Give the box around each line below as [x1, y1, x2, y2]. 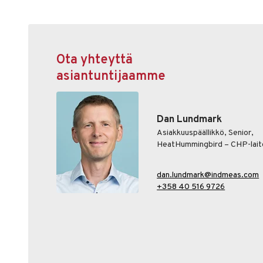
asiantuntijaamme [56, 69, 166, 85]
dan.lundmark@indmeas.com [157, 170, 259, 181]
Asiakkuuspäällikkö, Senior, [157, 128, 254, 139]
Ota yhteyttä [56, 52, 133, 69]
